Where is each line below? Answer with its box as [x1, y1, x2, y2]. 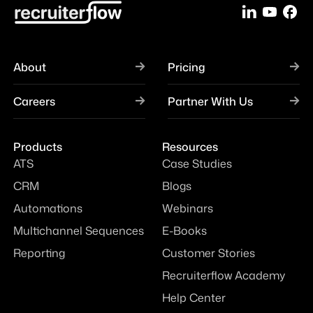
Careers [13, 93, 55, 109]
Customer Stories [162, 245, 255, 261]
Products [13, 138, 62, 154]
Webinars [162, 200, 213, 216]
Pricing [168, 59, 205, 75]
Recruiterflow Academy [162, 267, 285, 283]
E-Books [162, 222, 207, 238]
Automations [13, 200, 82, 216]
